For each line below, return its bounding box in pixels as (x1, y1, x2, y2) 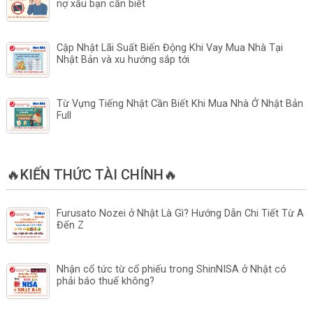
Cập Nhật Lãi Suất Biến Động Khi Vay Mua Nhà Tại (56, 42, 283, 54)
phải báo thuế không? (56, 275, 154, 288)
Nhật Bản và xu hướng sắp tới (56, 54, 189, 66)
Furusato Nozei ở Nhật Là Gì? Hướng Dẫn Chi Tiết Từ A (56, 208, 304, 220)
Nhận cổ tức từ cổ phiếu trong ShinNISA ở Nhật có (56, 263, 286, 276)
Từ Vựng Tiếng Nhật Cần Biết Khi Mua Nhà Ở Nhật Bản (56, 98, 303, 110)
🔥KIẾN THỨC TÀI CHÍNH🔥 (6, 166, 177, 184)
